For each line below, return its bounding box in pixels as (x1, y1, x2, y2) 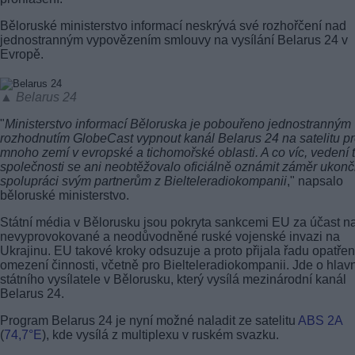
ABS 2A (298, 313, 342, 327)
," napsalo (287, 174, 343, 188)
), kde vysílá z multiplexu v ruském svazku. (42, 327, 279, 342)
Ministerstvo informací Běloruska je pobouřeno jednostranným (5, 116, 351, 131)
